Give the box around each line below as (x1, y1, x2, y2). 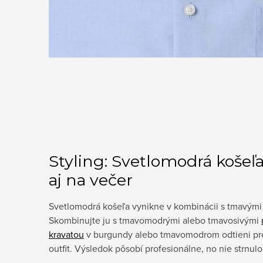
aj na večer (49, 170, 133, 190)
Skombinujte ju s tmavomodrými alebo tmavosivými (49, 214, 261, 227)
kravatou (49, 228, 84, 241)
